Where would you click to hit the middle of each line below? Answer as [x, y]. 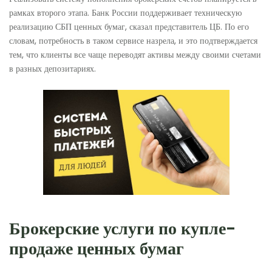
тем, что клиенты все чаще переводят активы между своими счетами [135, 54]
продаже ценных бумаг [97, 249]
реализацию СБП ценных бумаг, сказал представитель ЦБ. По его [129, 26]
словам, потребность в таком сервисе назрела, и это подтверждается [133, 40]
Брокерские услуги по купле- [122, 229]
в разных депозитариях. [53, 68]
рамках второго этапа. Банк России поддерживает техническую [125, 12]
